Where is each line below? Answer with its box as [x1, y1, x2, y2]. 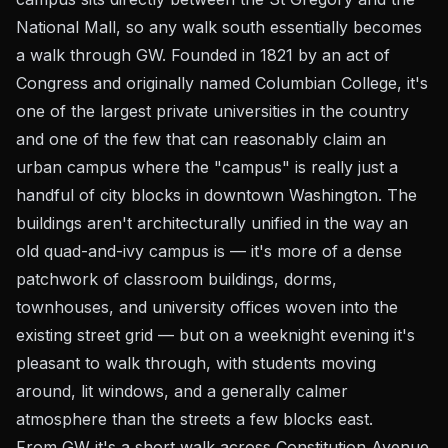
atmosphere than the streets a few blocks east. [16, 409, 373, 429]
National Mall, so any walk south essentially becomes [16, 17, 422, 37]
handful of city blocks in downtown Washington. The [16, 185, 417, 205]
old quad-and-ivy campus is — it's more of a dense [16, 241, 402, 261]
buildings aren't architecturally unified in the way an [16, 213, 408, 233]
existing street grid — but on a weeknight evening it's [16, 325, 415, 345]
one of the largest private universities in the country [16, 101, 409, 121]
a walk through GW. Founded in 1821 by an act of [16, 45, 390, 65]
